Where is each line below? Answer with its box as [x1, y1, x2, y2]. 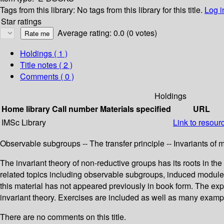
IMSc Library [1, 116, 46, 128]
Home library [1, 103, 50, 115]
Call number [52, 103, 98, 115]
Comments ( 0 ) [20, 70, 74, 82]
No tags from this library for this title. [77, 4, 202, 16]
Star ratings [1, 15, 41, 27]
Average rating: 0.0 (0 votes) [57, 27, 157, 39]
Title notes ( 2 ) [20, 59, 72, 71]
